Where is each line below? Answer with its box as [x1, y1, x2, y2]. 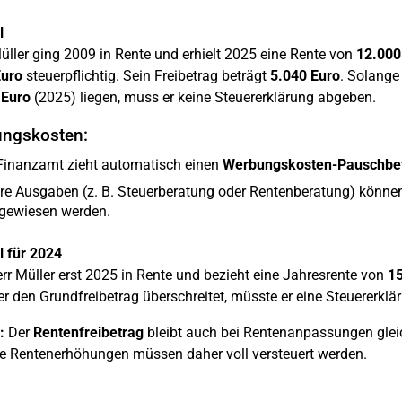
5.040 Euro [269, 67, 340, 84]
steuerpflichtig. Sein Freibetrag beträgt [22, 67, 270, 84]
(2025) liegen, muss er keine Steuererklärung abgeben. [30, 89, 376, 106]
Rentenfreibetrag [32, 324, 144, 341]
